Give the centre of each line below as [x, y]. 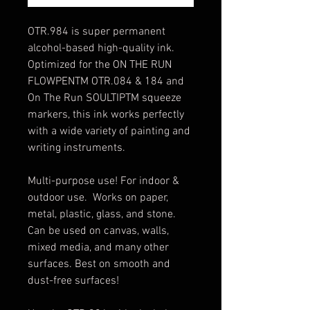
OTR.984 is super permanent [97, 31]
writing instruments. [79, 148]
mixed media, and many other [98, 247]
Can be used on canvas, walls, [98, 231]
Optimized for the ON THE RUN [100, 65]
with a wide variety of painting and [109, 131]
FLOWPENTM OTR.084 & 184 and [106, 81]
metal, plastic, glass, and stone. [102, 214]
